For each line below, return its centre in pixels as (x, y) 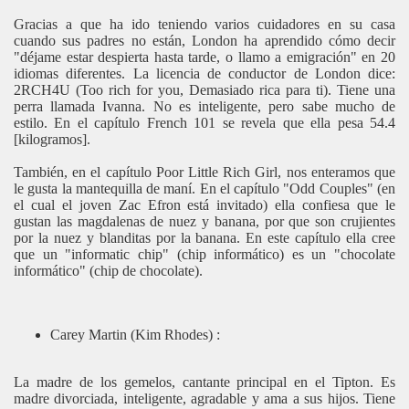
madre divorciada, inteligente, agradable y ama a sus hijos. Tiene (204, 398)
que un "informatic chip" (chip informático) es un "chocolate (204, 254)
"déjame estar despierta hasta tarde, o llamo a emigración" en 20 (204, 57)
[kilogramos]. (52, 139)
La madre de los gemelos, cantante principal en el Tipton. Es (204, 382)
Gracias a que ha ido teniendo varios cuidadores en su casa (204, 24)
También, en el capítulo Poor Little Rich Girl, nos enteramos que (204, 172)
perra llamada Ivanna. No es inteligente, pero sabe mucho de (204, 106)
